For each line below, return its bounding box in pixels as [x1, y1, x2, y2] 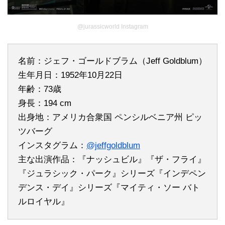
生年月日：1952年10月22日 [18, 70, 123, 80]
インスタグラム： [18, 140, 86, 150]
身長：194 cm [18, 98, 71, 108]
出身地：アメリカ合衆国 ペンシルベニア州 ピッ [18, 112, 202, 122]
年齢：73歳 [18, 84, 61, 94]
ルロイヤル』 [18, 196, 69, 206]
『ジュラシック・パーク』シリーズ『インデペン [18, 168, 206, 178]
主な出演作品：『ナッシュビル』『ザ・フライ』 [18, 154, 206, 164]
